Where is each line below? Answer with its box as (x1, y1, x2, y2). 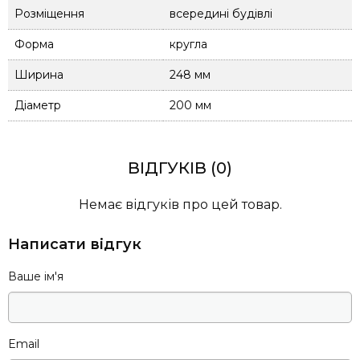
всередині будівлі (170, 6, 272, 21)
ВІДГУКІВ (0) (128, 157, 232, 178)
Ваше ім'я (8, 268, 63, 284)
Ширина (14, 67, 63, 82)
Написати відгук (8, 235, 141, 253)
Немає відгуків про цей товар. (78, 196, 282, 212)
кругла (170, 36, 207, 51)
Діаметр (14, 97, 61, 112)
